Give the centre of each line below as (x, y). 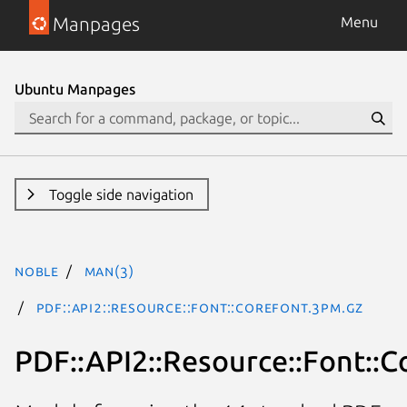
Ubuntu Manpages (75, 89)
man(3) (109, 271)
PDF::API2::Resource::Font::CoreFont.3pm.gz (200, 307)
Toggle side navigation (121, 194)
